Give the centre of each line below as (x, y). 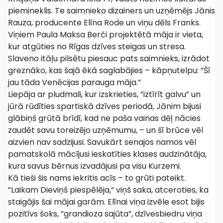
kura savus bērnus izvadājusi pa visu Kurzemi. (95, 166)
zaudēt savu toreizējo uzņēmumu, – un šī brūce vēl (106, 130)
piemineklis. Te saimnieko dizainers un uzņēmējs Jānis (111, 11)
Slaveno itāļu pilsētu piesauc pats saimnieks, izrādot (109, 58)
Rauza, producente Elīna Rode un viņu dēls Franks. (104, 23)
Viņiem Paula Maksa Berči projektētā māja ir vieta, (106, 35)
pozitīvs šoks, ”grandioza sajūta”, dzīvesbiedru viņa (105, 214)
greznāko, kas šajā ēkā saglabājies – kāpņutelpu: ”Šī (109, 70)
